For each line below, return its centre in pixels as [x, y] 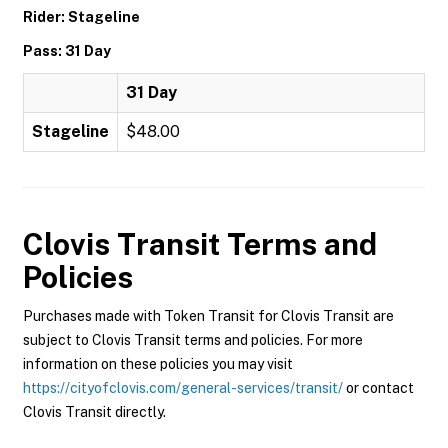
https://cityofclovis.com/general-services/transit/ [183, 388]
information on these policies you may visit [158, 364]
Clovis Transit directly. [94, 412]
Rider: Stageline [81, 17]
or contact [378, 388]
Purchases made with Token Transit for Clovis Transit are [208, 316]
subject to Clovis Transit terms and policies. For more [193, 340]
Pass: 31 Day [67, 51]
